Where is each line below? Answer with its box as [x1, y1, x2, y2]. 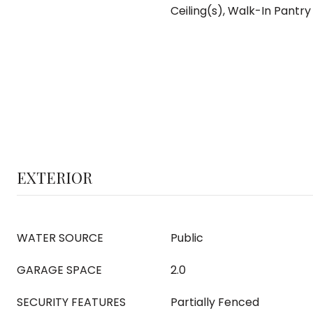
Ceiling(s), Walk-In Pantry [170, 3, 311, 19]
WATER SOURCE [17, 230, 103, 246]
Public [170, 230, 203, 246]
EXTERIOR [17, 167, 92, 188]
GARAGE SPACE [17, 262, 102, 278]
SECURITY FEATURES [17, 294, 126, 310]
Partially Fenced [170, 294, 259, 310]
